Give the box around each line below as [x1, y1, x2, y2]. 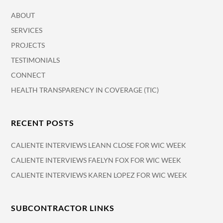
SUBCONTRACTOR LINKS [11, 203, 115, 213]
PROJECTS [11, 41, 45, 49]
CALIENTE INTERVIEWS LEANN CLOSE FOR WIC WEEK [11, 141, 187, 149]
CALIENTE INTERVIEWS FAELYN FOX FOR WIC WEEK [11, 156, 182, 164]
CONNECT [11, 71, 46, 79]
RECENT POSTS [11, 118, 75, 127]
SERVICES [11, 26, 43, 34]
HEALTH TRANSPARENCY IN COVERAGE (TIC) [11, 86, 159, 94]
